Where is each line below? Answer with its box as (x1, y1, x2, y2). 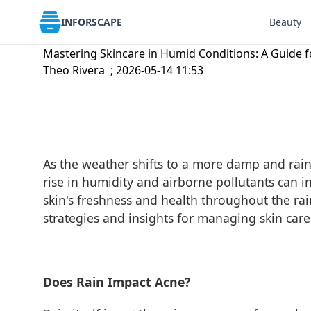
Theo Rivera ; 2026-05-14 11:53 (43, 62, 203, 78)
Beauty (269, 15, 301, 28)
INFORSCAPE (61, 15, 122, 28)
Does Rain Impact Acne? (43, 274, 190, 290)
